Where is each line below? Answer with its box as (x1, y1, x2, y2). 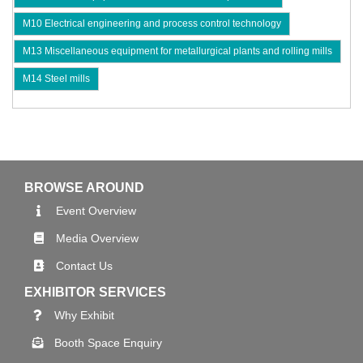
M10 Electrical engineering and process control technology (23, 18, 281, 30)
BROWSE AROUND (24, 181, 144, 195)
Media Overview (56, 232, 139, 246)
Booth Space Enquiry (54, 336, 162, 350)
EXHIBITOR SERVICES (24, 285, 166, 300)
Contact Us (56, 259, 113, 273)
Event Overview (56, 204, 136, 218)
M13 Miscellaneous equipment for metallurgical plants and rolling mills (23, 45, 332, 58)
